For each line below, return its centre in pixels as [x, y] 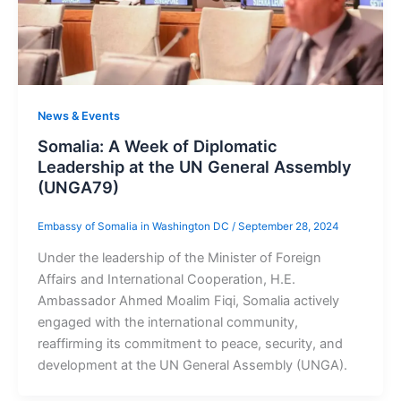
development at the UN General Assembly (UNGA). [192, 366]
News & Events [78, 115]
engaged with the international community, [167, 323]
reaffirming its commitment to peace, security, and [190, 344]
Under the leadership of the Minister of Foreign [179, 258]
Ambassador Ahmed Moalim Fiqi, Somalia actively [188, 301]
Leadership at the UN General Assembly [194, 167]
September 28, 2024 [288, 226]
